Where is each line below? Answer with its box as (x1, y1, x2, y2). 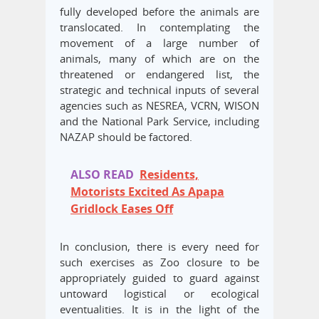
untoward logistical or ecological (60, 286, 259, 301)
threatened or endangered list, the (60, 67, 259, 82)
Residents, (140, 167, 199, 183)
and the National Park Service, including (60, 114, 259, 129)
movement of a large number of (60, 36, 259, 51)
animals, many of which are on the (60, 51, 259, 66)
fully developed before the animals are (60, 4, 259, 19)
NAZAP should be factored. (60, 130, 192, 145)
